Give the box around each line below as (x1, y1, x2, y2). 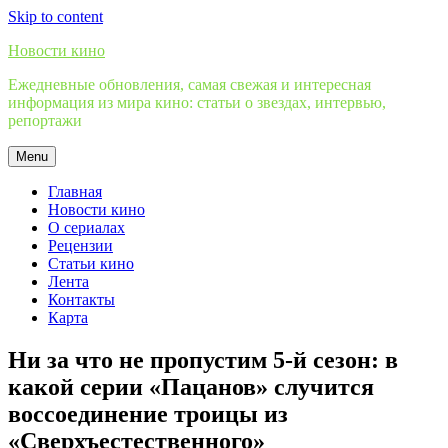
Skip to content (8, 8, 103, 25)
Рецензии (48, 237, 113, 254)
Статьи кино (48, 255, 134, 272)
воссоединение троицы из (8, 400, 288, 427)
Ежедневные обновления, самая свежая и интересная (8, 76, 371, 93)
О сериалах (48, 219, 125, 236)
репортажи (8, 112, 82, 129)
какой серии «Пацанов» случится (8, 373, 374, 400)
